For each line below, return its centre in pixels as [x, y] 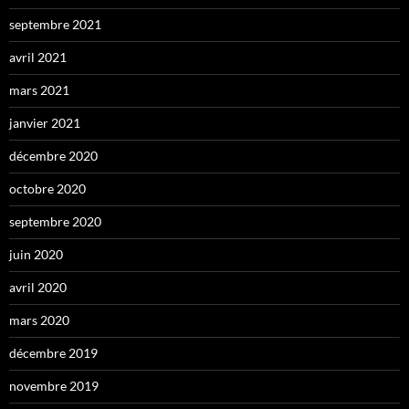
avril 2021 [38, 58]
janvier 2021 [45, 123]
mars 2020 [39, 320]
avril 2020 [38, 288]
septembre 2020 [55, 222]
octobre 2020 [47, 189]
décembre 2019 [53, 353]
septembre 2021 [55, 25]
